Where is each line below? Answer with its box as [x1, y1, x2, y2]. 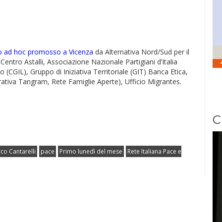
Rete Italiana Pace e [127, 147, 181, 156]
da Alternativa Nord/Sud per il [93, 47, 189, 56]
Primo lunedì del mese [59, 147, 122, 156]
